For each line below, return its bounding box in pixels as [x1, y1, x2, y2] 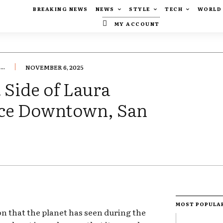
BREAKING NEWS [33, 5, 88, 13]
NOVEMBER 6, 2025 [25, 63, 84, 72]
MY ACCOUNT [114, 19, 160, 27]
